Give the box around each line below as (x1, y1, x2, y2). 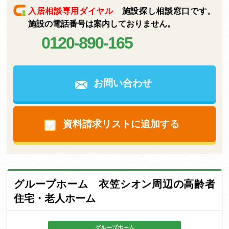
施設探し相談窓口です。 (113, 7, 216, 15)
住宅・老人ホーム (14, 193, 96, 204)
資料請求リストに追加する (62, 119, 179, 129)
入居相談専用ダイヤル (28, 7, 113, 15)
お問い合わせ (94, 78, 152, 88)
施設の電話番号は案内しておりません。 (28, 19, 176, 28)
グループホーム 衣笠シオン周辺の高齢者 (14, 178, 215, 190)
